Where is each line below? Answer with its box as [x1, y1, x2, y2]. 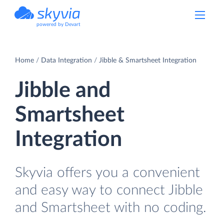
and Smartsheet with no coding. [15, 200, 206, 215]
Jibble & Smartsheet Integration [99, 56, 196, 64]
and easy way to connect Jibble [15, 182, 203, 197]
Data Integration [41, 56, 92, 64]
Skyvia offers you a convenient [15, 165, 200, 180]
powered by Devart [36, 22, 80, 27]
